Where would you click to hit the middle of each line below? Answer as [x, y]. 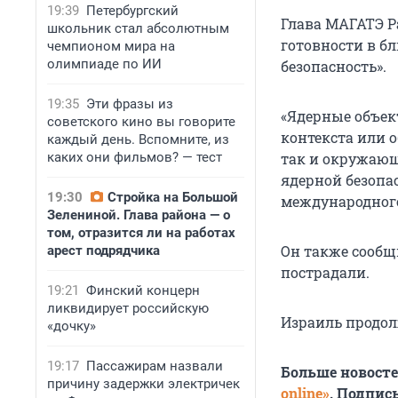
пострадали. [325, 273]
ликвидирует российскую [128, 308]
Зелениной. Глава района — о [139, 215]
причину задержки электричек [143, 384]
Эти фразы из [130, 104]
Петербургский [132, 11]
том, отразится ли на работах [141, 233]
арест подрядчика [103, 251]
